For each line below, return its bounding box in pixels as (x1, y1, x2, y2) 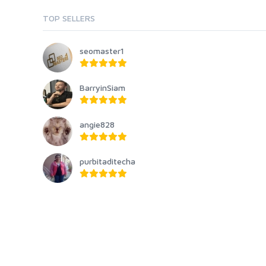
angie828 (80, 119, 115, 129)
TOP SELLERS (43, 12, 95, 23)
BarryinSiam (80, 82, 125, 93)
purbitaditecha (80, 156, 135, 166)
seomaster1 (80, 45, 124, 56)
